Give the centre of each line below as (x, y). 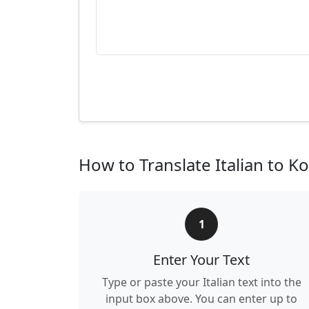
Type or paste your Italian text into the (201, 282)
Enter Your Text (201, 260)
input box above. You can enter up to (201, 299)
